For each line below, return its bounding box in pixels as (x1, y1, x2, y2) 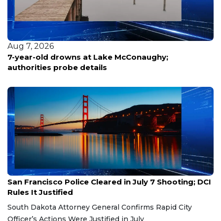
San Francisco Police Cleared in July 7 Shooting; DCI (7, 177, 211, 187)
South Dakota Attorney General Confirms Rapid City (7, 203, 192, 212)
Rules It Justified (7, 187, 73, 197)
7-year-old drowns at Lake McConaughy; (7, 52, 168, 62)
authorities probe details (7, 63, 107, 73)
